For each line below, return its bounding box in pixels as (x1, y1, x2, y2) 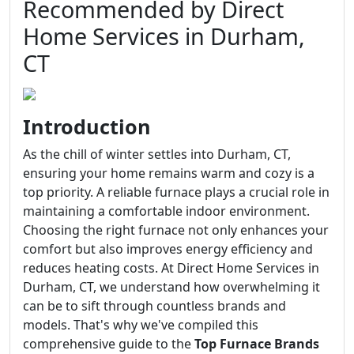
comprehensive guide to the (23, 335, 194, 352)
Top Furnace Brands (194, 335, 319, 352)
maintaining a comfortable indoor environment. (23, 202, 310, 220)
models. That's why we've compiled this (23, 316, 258, 333)
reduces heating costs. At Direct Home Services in (23, 259, 319, 277)
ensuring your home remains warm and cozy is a (23, 164, 314, 182)
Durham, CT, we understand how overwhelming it (23, 278, 320, 296)
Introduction (23, 113, 151, 140)
